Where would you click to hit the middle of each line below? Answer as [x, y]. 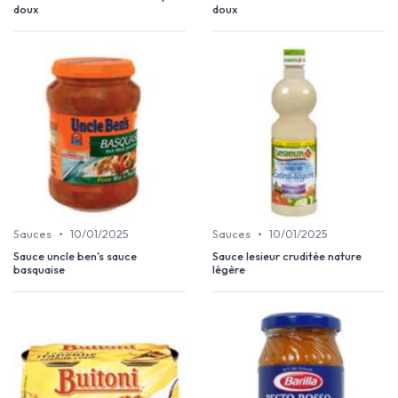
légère [229, 270]
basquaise [39, 270]
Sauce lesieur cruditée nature [287, 256]
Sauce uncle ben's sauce [75, 256]
